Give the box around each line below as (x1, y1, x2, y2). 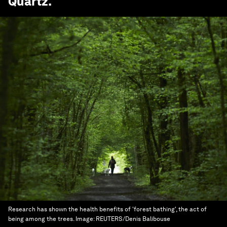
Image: (75, 215, 96, 222)
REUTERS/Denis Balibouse (96, 215, 170, 222)
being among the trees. (8, 215, 75, 222)
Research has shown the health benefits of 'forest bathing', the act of (8, 206, 207, 213)
